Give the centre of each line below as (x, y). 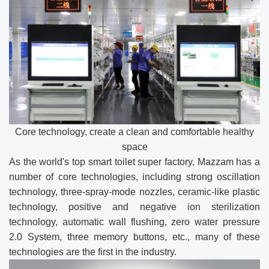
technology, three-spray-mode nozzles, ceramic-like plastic (134, 192)
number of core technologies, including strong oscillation (134, 177)
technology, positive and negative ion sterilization (134, 207)
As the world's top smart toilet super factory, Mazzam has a (134, 162)
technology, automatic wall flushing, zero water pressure (134, 222)
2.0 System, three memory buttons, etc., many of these (134, 237)
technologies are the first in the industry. (93, 252)
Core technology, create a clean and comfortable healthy (134, 131)
